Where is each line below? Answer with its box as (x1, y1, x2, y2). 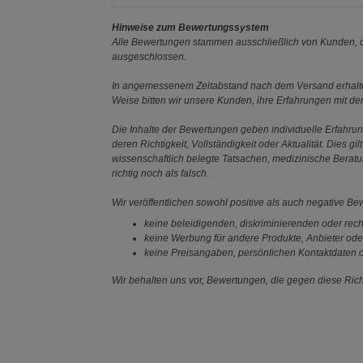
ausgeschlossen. (112, 50, 187, 62)
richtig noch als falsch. (112, 167, 210, 179)
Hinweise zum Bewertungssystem (112, 21, 270, 33)
